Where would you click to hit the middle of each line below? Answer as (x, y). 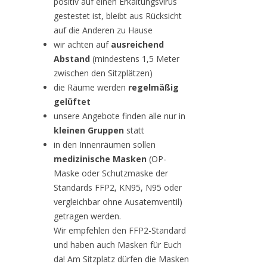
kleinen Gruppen (89, 130)
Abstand (72, 58)
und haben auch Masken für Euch (118, 244)
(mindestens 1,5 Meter (135, 58)
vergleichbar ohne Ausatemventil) (118, 201)
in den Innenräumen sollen (105, 144)
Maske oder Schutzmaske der (111, 173)
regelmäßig (153, 87)
